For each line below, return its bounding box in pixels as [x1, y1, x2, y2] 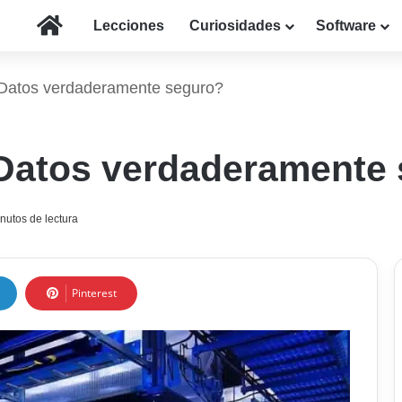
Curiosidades [189, 18, 281, 33]
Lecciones [93, 18, 164, 33]
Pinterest [72, 285, 117, 301]
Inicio [62, 17, 99, 32]
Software [316, 18, 376, 33]
